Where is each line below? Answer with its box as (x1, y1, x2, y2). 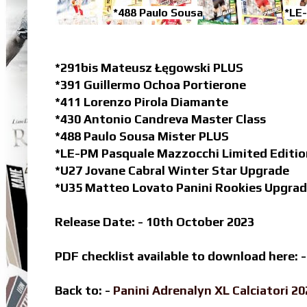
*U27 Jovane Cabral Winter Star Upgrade (55, 163, 289, 178)
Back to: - (55, 283, 113, 298)
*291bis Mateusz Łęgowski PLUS (55, 60, 243, 75)
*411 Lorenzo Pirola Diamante (55, 95, 228, 110)
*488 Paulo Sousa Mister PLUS (55, 129, 229, 144)
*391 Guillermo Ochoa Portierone (55, 77, 246, 93)
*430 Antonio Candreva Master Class (55, 112, 266, 127)
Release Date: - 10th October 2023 (55, 214, 254, 230)
